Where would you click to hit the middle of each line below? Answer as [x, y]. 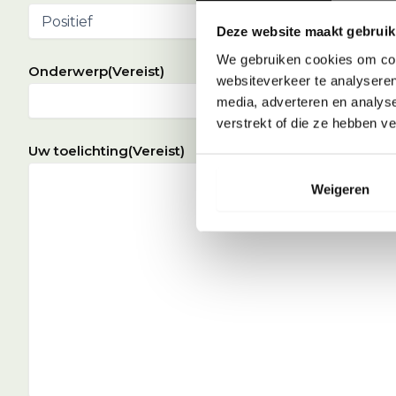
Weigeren [340, 189]
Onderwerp [68, 71]
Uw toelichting [78, 151]
